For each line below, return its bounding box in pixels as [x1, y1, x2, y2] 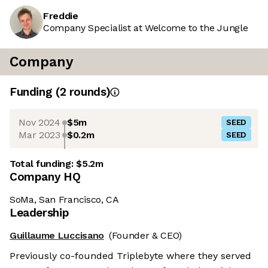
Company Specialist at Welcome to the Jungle [43, 22, 248, 34]
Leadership [10, 206, 69, 220]
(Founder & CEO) [108, 230, 182, 242]
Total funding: [10, 158, 77, 170]
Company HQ [10, 170, 81, 184]
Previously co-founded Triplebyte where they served [10, 250, 251, 262]
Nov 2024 [19, 116, 60, 128]
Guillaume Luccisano [10, 230, 104, 242]
